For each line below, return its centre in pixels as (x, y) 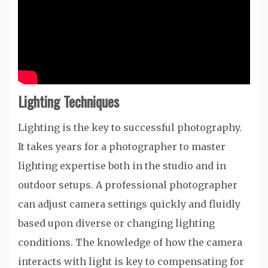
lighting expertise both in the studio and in (122, 165)
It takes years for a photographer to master (122, 146)
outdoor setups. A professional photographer (128, 185)
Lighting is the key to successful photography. (130, 127)
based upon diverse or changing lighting (116, 223)
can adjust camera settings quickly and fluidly (129, 204)
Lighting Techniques (68, 101)
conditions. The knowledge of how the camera (130, 242)
